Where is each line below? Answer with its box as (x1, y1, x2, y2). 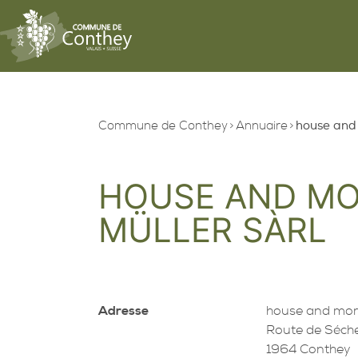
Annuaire (235, 118, 288, 133)
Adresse (97, 302, 149, 319)
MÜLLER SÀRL (97, 209, 327, 250)
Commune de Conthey (97, 118, 228, 133)
